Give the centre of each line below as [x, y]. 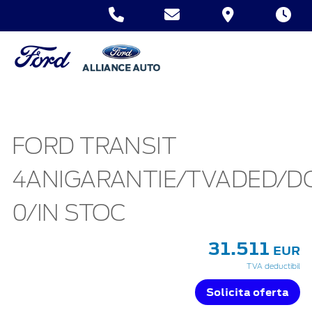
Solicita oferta [248, 292]
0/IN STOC [69, 213]
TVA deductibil [273, 266]
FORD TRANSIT [94, 147]
